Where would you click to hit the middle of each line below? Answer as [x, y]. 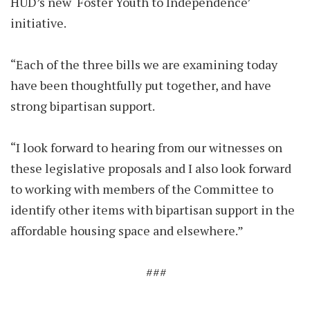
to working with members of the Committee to [142, 189]
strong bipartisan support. [85, 106]
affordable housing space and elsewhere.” [127, 230]
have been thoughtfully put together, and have [141, 85]
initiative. [41, 23]
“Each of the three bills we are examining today [144, 64]
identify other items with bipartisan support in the [153, 210]
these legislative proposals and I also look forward [151, 168]
